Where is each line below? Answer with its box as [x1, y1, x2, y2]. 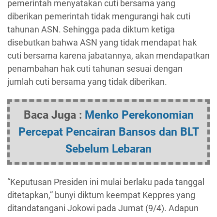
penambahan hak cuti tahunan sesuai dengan [7, 63, 183, 74]
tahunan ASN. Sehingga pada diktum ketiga [7, 24, 175, 34]
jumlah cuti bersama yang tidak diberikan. [7, 77, 167, 87]
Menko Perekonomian [84, 108, 194, 122]
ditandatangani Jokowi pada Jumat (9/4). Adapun [7, 203, 199, 213]
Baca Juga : [23, 108, 85, 122]
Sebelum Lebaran [65, 141, 152, 155]
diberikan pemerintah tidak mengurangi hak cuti [7, 11, 190, 21]
